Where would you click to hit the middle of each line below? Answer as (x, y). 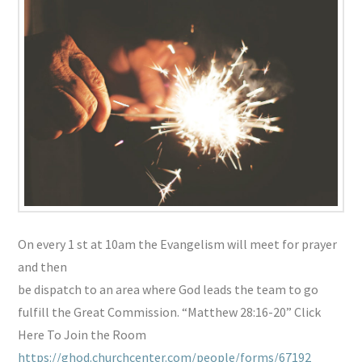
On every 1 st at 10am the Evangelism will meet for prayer (178, 244)
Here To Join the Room (82, 335)
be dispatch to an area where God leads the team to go (168, 290)
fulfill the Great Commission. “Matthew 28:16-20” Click (170, 312)
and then (43, 267)
